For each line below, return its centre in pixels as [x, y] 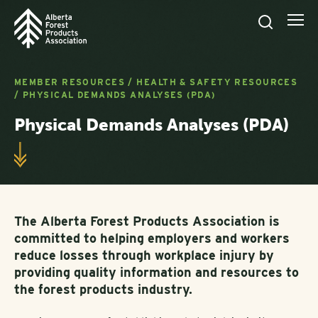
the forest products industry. [103, 289]
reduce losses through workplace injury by [144, 255]
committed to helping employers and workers [152, 238]
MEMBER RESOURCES [70, 82]
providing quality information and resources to [157, 272]
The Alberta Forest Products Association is [147, 221]
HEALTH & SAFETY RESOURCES [217, 82]
